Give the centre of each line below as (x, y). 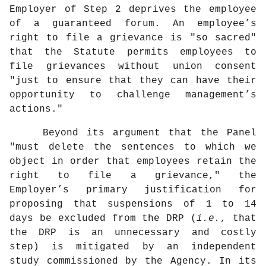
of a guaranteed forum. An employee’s (133, 24)
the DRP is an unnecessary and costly (133, 233)
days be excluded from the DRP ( (103, 219)
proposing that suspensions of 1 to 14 (133, 205)
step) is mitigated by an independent (133, 247)
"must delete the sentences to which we (133, 148)
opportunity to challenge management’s (133, 95)
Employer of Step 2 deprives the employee (133, 10)
